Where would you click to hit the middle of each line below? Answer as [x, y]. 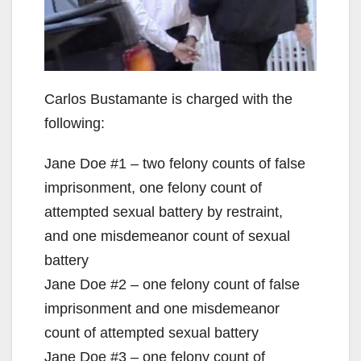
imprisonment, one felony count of [153, 187]
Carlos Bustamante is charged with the [168, 99]
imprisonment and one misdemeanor [162, 308]
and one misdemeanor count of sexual [167, 236]
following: [75, 123]
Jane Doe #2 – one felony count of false [172, 284]
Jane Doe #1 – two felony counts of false [175, 163]
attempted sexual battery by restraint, [164, 212]
